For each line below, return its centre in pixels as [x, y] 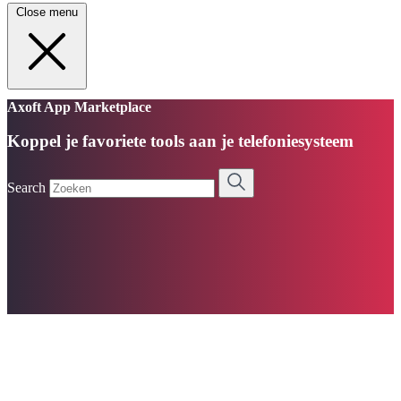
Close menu [47, 12]
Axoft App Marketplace [79, 107]
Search [26, 188]
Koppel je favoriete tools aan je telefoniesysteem [180, 141]
